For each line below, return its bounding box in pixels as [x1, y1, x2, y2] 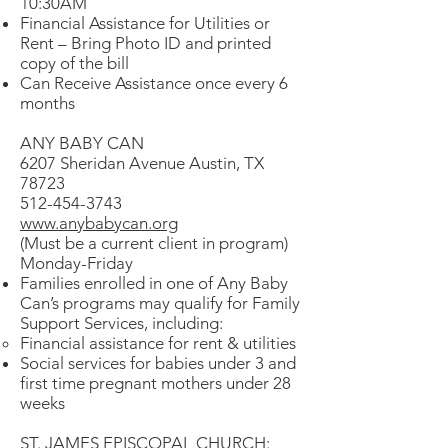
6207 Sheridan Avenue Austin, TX [20, 153, 264, 173]
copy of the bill [20, 53, 129, 73]
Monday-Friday [20, 253, 133, 273]
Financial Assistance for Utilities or [20, 13, 270, 33]
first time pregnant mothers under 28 [20, 373, 291, 393]
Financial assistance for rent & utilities [20, 333, 296, 353]
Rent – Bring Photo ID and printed [20, 33, 271, 53]
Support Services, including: [20, 313, 223, 333]
